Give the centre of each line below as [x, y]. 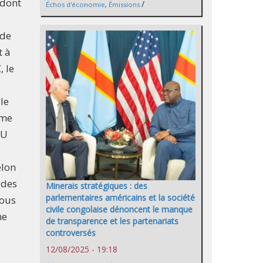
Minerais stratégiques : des [97, 186]
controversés [71, 232]
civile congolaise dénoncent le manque [119, 209]
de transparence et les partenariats [112, 221]
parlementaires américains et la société [120, 197]
